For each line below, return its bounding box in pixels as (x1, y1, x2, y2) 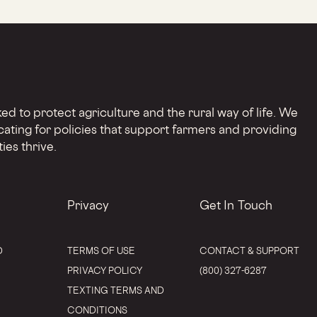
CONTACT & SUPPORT (199, 245, 299, 257)
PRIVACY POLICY (67, 265, 142, 277)
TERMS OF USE (67, 245, 135, 257)
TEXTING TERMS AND (67, 284, 164, 296)
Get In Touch (199, 197, 273, 213)
